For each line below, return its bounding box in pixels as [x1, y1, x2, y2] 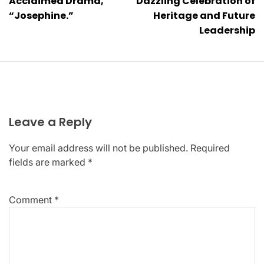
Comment [9, 194, 54, 206]
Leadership [199, 24, 255, 37]
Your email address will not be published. [9, 142, 188, 154]
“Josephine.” [9, 9, 74, 22]
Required [190, 142, 230, 154]
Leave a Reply [9, 114, 92, 130]
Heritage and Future [153, 9, 255, 22]
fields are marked [9, 156, 88, 168]
